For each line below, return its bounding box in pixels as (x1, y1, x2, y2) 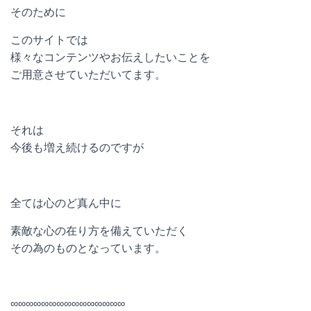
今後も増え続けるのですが (10, 142, 144, 153)
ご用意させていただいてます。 (10, 69, 166, 81)
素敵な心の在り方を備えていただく (10, 225, 188, 237)
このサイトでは (10, 34, 88, 46)
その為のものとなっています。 (10, 242, 166, 254)
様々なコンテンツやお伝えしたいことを (10, 51, 210, 63)
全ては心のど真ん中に (10, 197, 121, 209)
